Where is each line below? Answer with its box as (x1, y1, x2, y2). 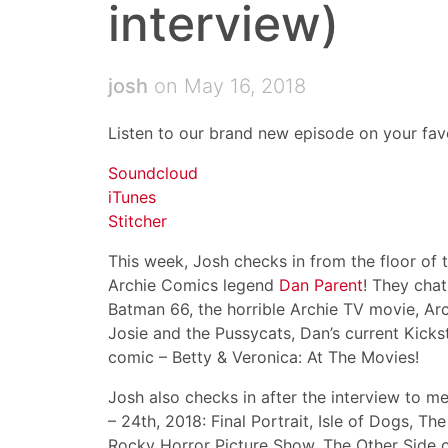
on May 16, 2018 (148, 74, 306, 98)
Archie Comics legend (108, 275, 279, 295)
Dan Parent (279, 275, 363, 295)
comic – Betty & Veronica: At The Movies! (108, 347, 419, 367)
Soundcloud (108, 163, 198, 183)
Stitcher (108, 211, 167, 231)
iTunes (108, 187, 156, 207)
